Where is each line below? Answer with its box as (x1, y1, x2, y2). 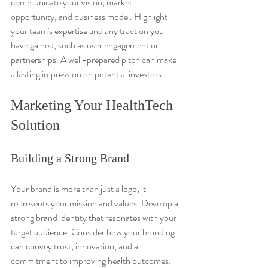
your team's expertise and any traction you (11, 23, 166, 38)
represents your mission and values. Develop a (11, 196, 180, 210)
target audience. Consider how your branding (11, 224, 176, 239)
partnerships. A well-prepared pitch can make (11, 52, 178, 66)
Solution (11, 117, 60, 133)
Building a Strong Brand (11, 151, 129, 165)
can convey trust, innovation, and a (11, 239, 140, 253)
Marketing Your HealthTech (11, 97, 176, 113)
